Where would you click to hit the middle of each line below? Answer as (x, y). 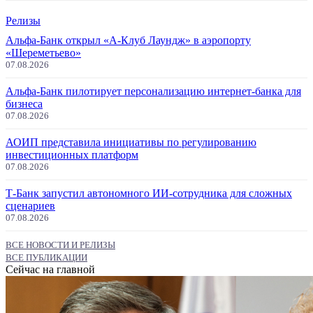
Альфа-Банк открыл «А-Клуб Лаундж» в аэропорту (128, 41)
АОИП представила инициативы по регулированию (131, 143)
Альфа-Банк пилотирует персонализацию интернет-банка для (153, 92)
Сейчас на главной (50, 270)
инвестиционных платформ (72, 155)
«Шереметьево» (43, 53)
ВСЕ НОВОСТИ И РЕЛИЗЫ (60, 245)
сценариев (30, 206)
